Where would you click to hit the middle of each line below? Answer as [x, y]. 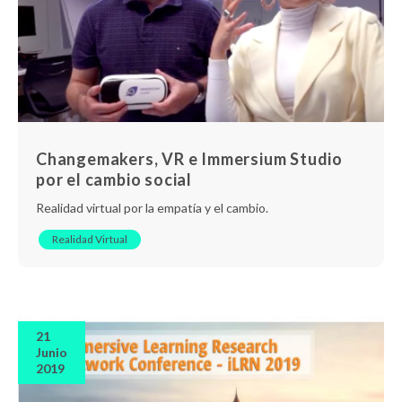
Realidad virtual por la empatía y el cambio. [152, 207]
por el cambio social [114, 179]
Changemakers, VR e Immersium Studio [189, 158]
